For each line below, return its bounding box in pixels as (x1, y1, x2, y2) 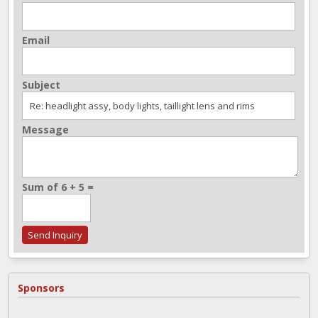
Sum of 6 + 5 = (22, 180, 94, 194)
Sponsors (18, 281, 65, 295)
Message (22, 123, 69, 137)
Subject (22, 78, 60, 92)
